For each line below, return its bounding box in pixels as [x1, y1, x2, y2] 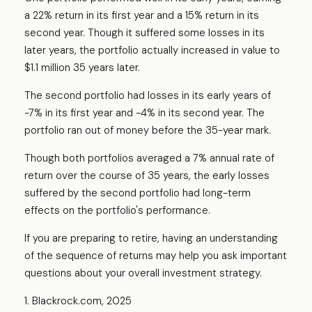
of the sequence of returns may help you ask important [24, 249, 287, 263]
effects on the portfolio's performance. [24, 203, 210, 218]
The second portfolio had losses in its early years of [24, 88, 271, 103]
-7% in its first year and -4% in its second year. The [24, 106, 265, 120]
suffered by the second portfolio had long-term [24, 186, 251, 201]
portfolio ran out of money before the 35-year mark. [24, 123, 271, 138]
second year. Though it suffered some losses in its [24, 26, 265, 40]
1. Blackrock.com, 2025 [24, 294, 132, 309]
